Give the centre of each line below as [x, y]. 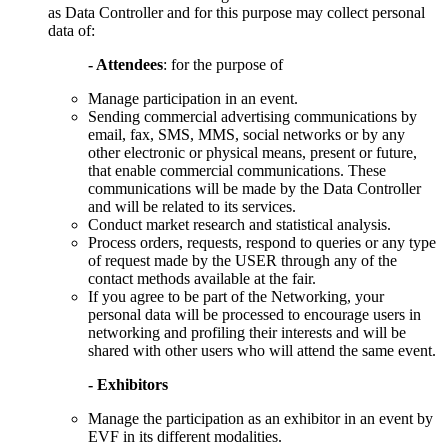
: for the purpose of [223, 64]
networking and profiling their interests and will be [247, 332]
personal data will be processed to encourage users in [254, 314]
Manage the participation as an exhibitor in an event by [260, 418]
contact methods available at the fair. [202, 278]
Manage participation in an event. [193, 98]
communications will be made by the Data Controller [254, 188]
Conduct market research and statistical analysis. [239, 224]
